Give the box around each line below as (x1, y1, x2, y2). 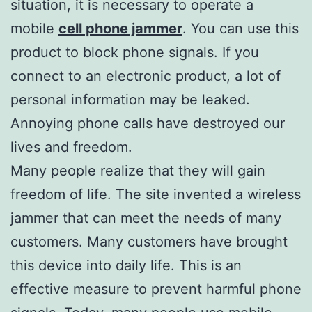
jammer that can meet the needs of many (10, 209, 281, 226)
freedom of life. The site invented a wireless (10, 185, 301, 203)
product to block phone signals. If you (10, 43, 259, 61)
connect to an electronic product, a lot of (10, 67, 281, 84)
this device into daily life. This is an (10, 256, 242, 274)
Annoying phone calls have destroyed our (10, 114, 285, 132)
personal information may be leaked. (10, 91, 250, 108)
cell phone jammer (58, 19, 182, 37)
